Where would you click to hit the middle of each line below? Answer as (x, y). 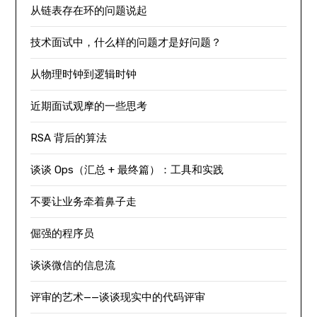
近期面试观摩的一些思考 (89, 106)
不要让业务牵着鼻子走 (84, 201)
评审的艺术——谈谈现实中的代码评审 (118, 297)
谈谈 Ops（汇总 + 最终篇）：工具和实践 (127, 169)
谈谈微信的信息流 (73, 265)
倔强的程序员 (63, 233)
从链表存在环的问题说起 (89, 10)
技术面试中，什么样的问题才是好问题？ (126, 42)
